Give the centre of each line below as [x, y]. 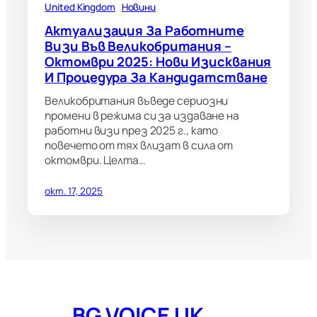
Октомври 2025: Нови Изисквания [158, 62]
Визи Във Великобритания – [138, 46]
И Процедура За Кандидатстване [156, 77]
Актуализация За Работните [144, 31]
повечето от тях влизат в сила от [139, 145]
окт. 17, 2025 [74, 191]
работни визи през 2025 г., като [132, 131]
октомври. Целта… [95, 160]
